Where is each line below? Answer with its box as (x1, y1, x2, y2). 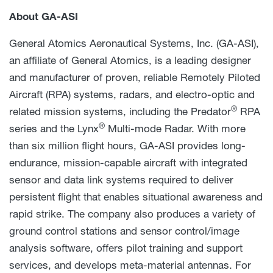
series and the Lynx (9, 122, 99, 135)
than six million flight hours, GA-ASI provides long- (9, 139, 246, 152)
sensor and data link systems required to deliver (9, 173, 233, 186)
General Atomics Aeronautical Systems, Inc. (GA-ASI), (9, 37, 259, 50)
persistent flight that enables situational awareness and (9, 190, 263, 204)
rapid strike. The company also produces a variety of (9, 207, 255, 221)
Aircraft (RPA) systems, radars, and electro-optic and (9, 88, 255, 101)
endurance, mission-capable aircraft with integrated (9, 156, 247, 169)
